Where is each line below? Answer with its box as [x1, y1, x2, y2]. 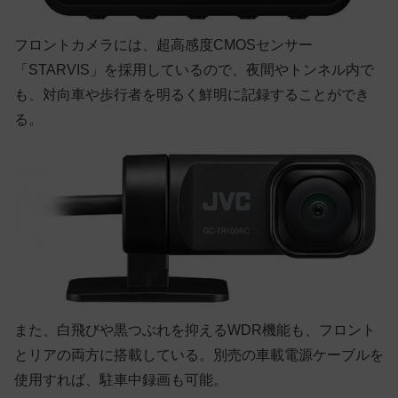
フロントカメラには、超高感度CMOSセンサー [14, 36, 313, 52]
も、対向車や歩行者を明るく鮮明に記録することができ [14, 86, 370, 102]
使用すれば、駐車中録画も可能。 [14, 371, 227, 387]
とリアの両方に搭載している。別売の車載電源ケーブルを [14, 346, 384, 362]
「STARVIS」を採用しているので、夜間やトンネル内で [14, 61, 374, 77]
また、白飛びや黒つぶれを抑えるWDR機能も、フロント [14, 322, 376, 338]
